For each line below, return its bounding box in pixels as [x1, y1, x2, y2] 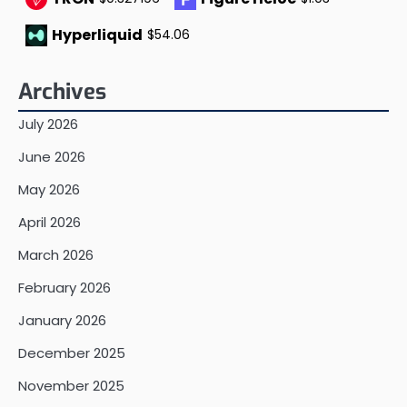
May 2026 [18, 179, 80, 199]
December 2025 [18, 342, 125, 362]
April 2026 [18, 212, 81, 232]
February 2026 [18, 277, 111, 297]
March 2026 [18, 244, 94, 264]
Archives [18, 76, 106, 106]
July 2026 [18, 114, 78, 134]
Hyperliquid [52, 24, 143, 45]
